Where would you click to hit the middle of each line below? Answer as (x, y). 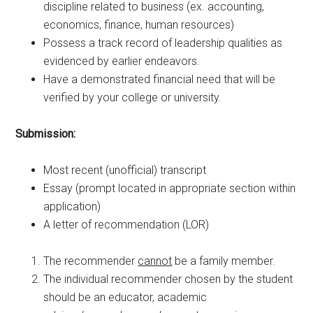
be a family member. (224, 261)
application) (72, 206)
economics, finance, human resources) (139, 24)
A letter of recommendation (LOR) (126, 224)
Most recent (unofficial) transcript (125, 170)
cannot (155, 261)
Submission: (46, 133)
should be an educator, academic (125, 297)
